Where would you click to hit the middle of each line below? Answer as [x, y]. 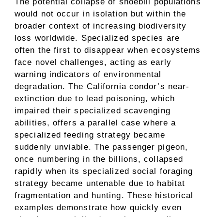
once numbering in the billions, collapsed [99, 159]
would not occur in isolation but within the [101, 14]
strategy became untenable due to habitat [100, 183]
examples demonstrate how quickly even [98, 207]
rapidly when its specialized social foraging [104, 171]
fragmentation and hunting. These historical [104, 195]
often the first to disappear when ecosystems [108, 50]
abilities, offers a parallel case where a [95, 123]
